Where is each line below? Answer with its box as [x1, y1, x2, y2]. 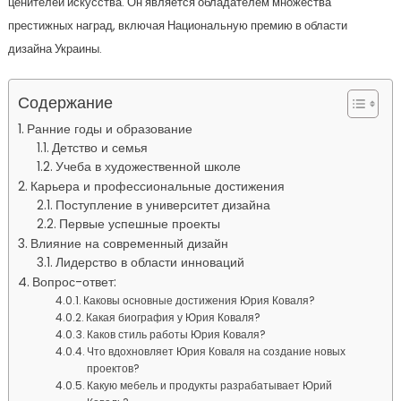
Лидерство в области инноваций [55, 254, 245, 271]
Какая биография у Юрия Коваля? [86, 310, 261, 325]
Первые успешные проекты [59, 216, 221, 233]
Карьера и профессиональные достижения [30, 177, 285, 195]
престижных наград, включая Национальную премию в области [7, 17, 347, 34]
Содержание [17, 90, 113, 114]
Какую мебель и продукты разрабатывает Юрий [87, 378, 333, 393]
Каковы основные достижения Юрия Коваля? [83, 293, 316, 308]
